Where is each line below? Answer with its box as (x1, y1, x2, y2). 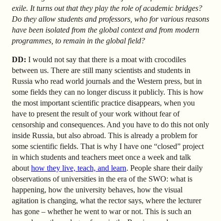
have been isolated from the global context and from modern (12, 26, 199, 35)
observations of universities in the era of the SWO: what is (12, 175, 192, 183)
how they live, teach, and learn (31, 164, 126, 172)
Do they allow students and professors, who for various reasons (12, 15, 209, 24)
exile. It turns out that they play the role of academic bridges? (12, 4, 202, 13)
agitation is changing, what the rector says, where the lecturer (12, 196, 201, 205)
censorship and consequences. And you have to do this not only (12, 120, 209, 129)
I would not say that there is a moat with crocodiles (26, 55, 186, 64)
